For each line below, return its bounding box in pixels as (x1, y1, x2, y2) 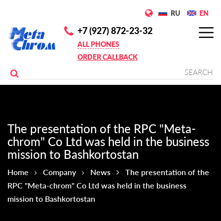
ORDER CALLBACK (77, 53, 138, 61)
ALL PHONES (77, 40, 119, 48)
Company (43, 167, 76, 177)
